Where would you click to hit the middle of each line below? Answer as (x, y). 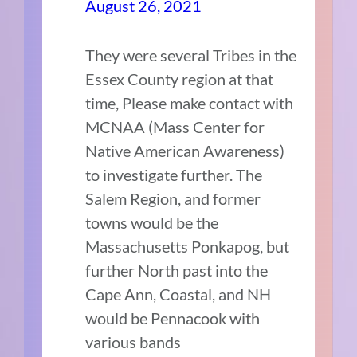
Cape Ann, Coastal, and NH (178, 294)
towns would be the (152, 222)
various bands (133, 341)
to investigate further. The (174, 174)
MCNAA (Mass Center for (175, 126)
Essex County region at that (180, 78)
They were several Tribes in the (191, 55)
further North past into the (177, 270)
